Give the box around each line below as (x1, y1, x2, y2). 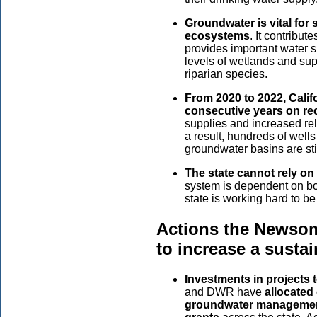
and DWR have (185, 285, 265, 298)
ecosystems (185, 29, 250, 42)
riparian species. (185, 67, 267, 80)
